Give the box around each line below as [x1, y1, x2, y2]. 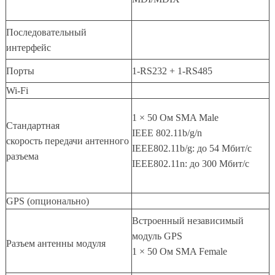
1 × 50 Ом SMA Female [131, 246, 227, 257]
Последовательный [6, 26, 87, 37]
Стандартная [6, 120, 60, 131]
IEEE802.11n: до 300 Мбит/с [131, 158, 249, 169]
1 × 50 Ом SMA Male [131, 112, 219, 123]
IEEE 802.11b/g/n [131, 127, 202, 138]
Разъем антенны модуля [6, 238, 108, 249]
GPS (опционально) [6, 195, 89, 206]
